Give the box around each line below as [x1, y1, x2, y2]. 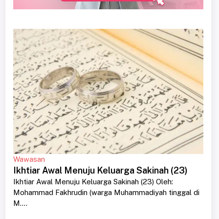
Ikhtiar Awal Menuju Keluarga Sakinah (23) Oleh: [13, 177, 173, 186]
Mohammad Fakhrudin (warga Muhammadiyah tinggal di [13, 188, 199, 197]
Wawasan [13, 155, 45, 164]
